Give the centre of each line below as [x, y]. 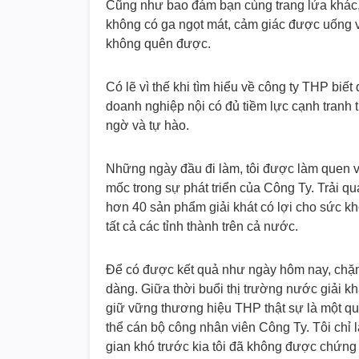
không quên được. [158, 43]
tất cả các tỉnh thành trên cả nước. [202, 226]
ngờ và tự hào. [147, 125]
